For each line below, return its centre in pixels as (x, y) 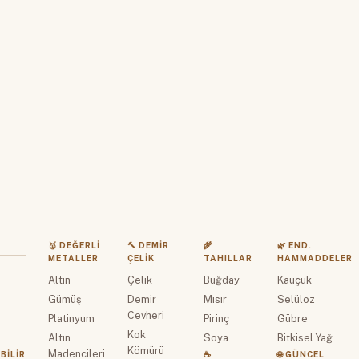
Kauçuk (294, 280)
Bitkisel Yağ (305, 337)
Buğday (222, 280)
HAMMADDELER (315, 258)
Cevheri (145, 315)
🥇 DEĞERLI (74, 245)
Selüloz (296, 299)
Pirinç (217, 318)
